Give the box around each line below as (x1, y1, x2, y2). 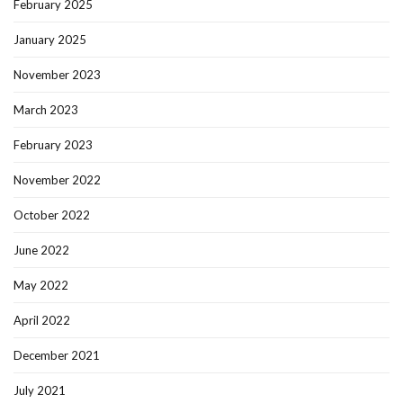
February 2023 (13, 137, 93, 152)
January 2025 (13, 31, 86, 47)
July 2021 (13, 382, 66, 398)
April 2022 (13, 312, 70, 327)
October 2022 (13, 207, 90, 222)
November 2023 (13, 67, 101, 82)
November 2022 (13, 172, 101, 187)
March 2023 (13, 102, 78, 117)
